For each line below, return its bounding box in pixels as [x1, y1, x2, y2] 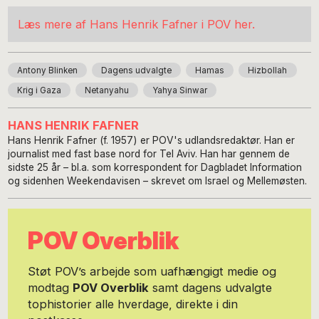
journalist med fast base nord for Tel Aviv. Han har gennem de [8, 148, 291, 160]
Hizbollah [248, 65, 288, 75]
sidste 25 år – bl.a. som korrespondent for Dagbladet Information [8, 162, 303, 174]
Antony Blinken [17, 65, 78, 75]
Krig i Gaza [17, 85, 62, 95]
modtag [27, 280, 73, 295]
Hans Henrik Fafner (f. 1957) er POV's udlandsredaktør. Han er [8, 135, 296, 147]
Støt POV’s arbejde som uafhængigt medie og [27, 263, 276, 278]
